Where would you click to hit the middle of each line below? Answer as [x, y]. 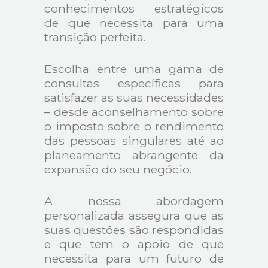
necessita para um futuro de [134, 258]
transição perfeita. [95, 37]
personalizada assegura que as [134, 215]
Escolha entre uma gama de [134, 69]
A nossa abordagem [134, 201]
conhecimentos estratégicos [134, 9]
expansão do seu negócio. [118, 170]
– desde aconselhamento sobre [134, 112]
